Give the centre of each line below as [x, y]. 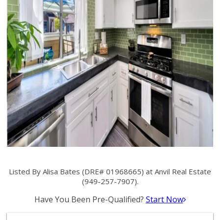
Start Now [164, 199]
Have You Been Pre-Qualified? [90, 199]
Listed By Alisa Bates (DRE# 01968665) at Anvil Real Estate [110, 171]
